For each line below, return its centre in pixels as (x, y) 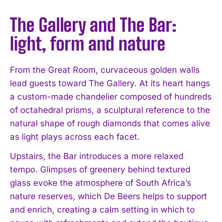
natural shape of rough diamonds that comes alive (110, 123)
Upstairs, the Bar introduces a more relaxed (97, 156)
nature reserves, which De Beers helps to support (109, 196)
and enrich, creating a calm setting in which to (102, 209)
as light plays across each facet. (75, 137)
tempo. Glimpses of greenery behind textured (100, 169)
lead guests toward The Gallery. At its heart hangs (110, 83)
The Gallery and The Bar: (93, 25)
